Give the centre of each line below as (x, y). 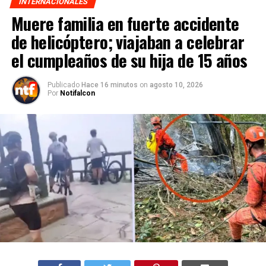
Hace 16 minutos (110, 85)
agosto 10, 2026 (176, 85)
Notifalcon (77, 93)
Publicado (63, 85)
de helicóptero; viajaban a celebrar (128, 42)
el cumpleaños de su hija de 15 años (129, 60)
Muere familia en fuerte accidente (125, 23)
